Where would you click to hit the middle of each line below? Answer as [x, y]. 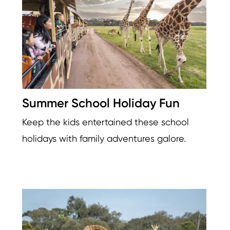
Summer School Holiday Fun [101, 103]
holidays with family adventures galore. [104, 139]
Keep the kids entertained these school [106, 122]
